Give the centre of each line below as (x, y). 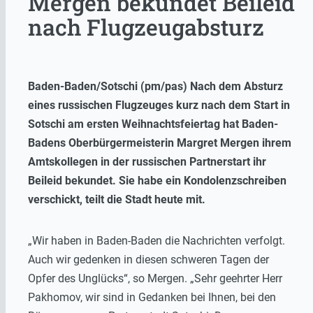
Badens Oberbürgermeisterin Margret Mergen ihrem (160, 143)
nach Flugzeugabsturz (146, 27)
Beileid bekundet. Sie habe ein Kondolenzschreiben (157, 180)
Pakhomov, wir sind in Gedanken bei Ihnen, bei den (152, 297)
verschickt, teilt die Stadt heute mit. (117, 199)
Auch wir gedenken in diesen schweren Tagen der (148, 259)
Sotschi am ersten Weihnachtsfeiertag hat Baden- (153, 124)
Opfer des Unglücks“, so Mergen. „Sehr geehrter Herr (155, 278)
